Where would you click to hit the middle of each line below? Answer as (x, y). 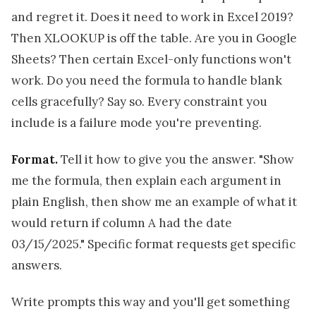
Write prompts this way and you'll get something (151, 302)
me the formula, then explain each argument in (146, 180)
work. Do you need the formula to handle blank (147, 80)
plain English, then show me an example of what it (154, 201)
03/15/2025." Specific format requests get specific (153, 244)
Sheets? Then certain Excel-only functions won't (151, 59)
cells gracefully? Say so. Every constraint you (139, 101)
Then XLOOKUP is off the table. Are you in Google (154, 38)
